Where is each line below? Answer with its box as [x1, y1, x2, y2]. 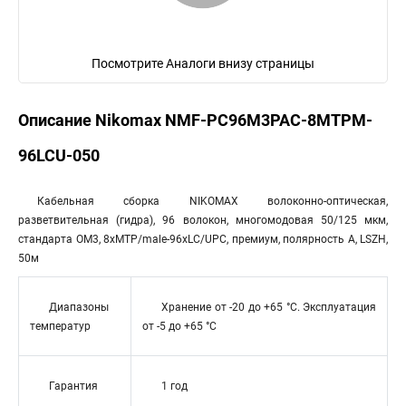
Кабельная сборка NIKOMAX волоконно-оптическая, [37, 195, 388, 208]
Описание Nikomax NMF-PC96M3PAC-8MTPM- [18, 111, 372, 130]
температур [30, 320, 91, 333]
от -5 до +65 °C [142, 320, 217, 333]
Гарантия [49, 380, 98, 392]
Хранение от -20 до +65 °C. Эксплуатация [161, 301, 376, 314]
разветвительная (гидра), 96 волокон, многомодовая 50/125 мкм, [18, 214, 388, 227]
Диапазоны [49, 301, 109, 314]
